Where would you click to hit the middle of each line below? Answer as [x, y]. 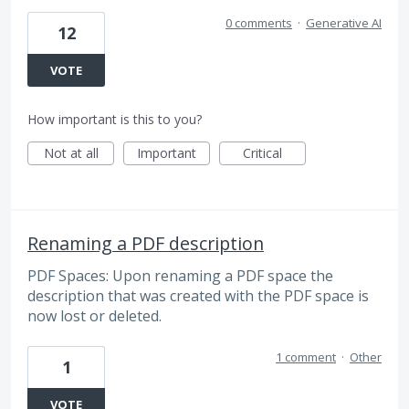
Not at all [71, 152]
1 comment [306, 357]
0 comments [259, 22]
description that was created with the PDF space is [198, 295]
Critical [262, 152]
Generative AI [344, 22]
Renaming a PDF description [146, 243]
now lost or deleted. [94, 315]
